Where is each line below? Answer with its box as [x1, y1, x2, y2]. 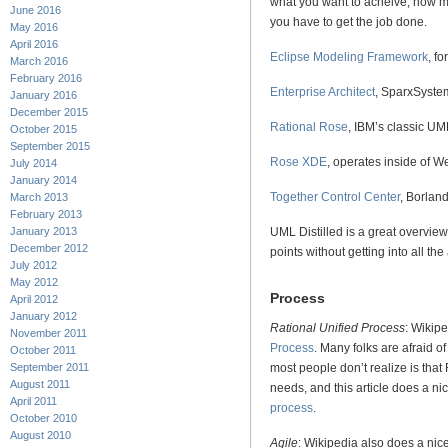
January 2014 [10, 174, 77, 187]
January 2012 [10, 310, 77, 323]
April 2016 [10, 38, 58, 51]
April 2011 [10, 395, 57, 408]
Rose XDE [270, 154, 327, 169]
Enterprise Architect [270, 84, 375, 99]
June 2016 [10, 4, 61, 17]
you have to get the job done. [270, 14, 427, 29]
